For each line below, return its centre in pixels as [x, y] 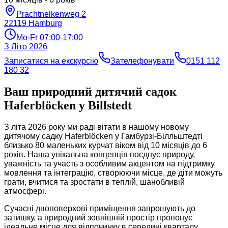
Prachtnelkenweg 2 [51, 14]
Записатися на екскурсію [51, 61]
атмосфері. [25, 191]
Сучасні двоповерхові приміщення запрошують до [100, 208]
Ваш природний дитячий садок [90, 91]
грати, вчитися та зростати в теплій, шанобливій [94, 182]
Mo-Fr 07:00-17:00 [50, 37]
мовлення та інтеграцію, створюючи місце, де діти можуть [113, 173]
